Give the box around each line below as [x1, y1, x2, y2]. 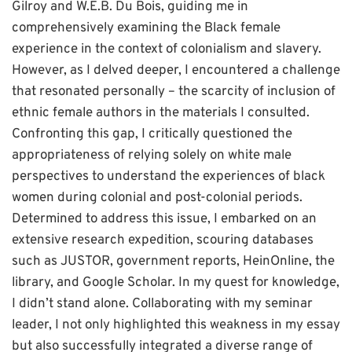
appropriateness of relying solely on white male [12, 147, 291, 165]
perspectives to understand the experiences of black [12, 168, 325, 186]
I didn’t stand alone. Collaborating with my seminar [12, 295, 313, 313]
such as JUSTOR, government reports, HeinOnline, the [12, 253, 335, 271]
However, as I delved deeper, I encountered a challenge [12, 62, 340, 80]
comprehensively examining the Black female [12, 20, 280, 38]
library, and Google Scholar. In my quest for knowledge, [12, 274, 339, 292]
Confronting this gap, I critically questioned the [12, 126, 292, 144]
